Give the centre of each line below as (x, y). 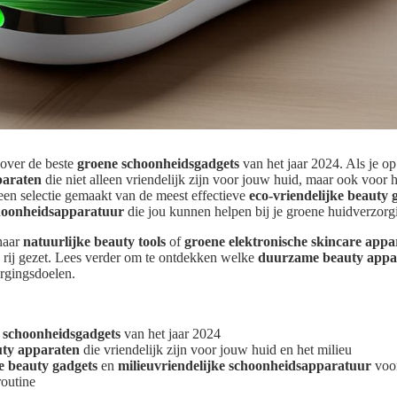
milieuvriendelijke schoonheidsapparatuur (245, 366)
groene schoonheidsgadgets (158, 164)
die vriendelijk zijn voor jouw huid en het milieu (216, 350)
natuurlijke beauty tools (94, 242)
